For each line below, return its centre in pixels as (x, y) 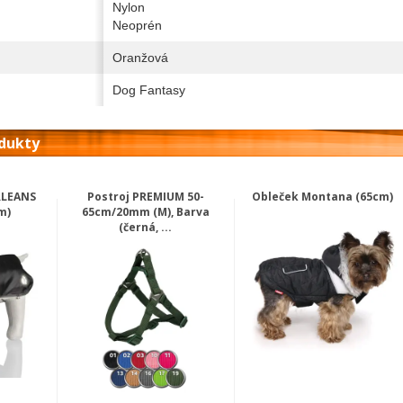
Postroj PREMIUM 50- (145, 196)
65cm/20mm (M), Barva (145, 211)
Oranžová (140, 57)
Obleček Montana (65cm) (322, 196)
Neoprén (137, 25)
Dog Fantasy (148, 90)
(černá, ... (146, 227)
